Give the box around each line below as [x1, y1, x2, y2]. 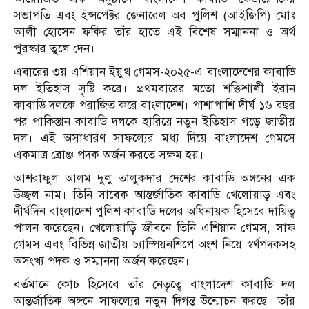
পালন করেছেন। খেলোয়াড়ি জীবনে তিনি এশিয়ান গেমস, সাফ [14, 221, 295, 236]
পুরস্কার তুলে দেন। [14, 41, 95, 57]
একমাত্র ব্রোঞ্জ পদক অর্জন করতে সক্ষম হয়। [14, 148, 204, 163]
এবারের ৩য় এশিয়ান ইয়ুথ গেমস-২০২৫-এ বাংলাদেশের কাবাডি [14, 65, 295, 80]
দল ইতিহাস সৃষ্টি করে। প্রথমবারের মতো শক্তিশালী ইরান [14, 81, 295, 97]
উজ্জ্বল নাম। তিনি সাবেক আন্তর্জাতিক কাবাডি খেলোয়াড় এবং [14, 188, 295, 203]
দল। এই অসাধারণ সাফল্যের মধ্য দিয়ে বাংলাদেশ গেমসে [14, 131, 295, 146]
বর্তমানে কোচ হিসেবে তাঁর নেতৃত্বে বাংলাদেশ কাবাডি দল [14, 277, 295, 292]
